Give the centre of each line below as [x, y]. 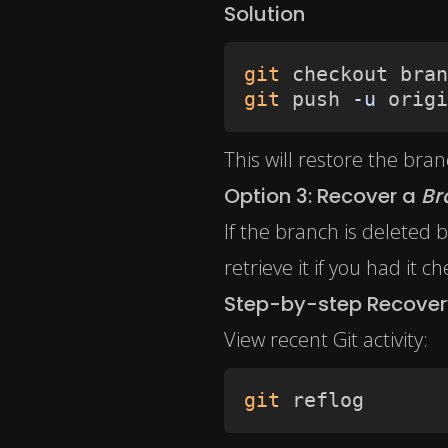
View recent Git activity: [326, 340]
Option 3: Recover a [322, 196]
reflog [322, 400]
